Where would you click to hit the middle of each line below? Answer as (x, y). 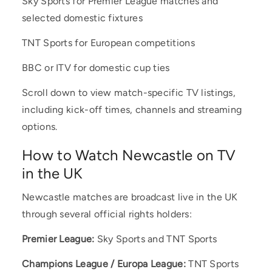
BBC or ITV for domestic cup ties (96, 68)
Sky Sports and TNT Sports (156, 239)
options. (40, 127)
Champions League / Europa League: (104, 264)
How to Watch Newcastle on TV (129, 155)
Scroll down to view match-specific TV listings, (129, 93)
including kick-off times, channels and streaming (132, 110)
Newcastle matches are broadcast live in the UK (130, 197)
